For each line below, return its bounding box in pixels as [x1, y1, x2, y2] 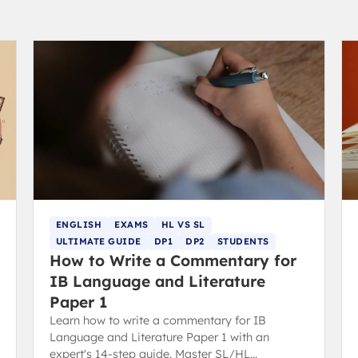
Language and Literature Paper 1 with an [49, 329, 269, 344]
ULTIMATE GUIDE [55, 235, 141, 247]
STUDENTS [217, 235, 269, 247]
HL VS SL [161, 218, 205, 230]
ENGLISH [55, 218, 102, 230]
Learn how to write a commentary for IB [49, 312, 266, 328]
